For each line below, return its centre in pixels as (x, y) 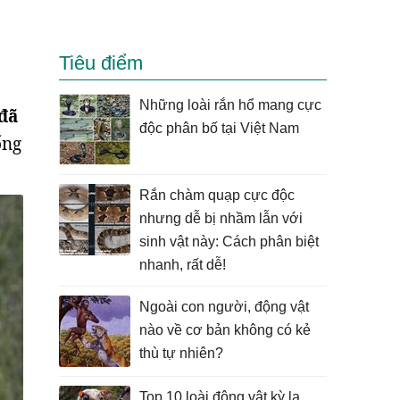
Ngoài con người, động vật (224, 307)
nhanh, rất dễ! (183, 265)
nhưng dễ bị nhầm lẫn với (221, 218)
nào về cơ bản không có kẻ (225, 330)
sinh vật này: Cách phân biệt (229, 242)
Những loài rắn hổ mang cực (230, 105)
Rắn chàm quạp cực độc (217, 195)
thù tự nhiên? (181, 353)
